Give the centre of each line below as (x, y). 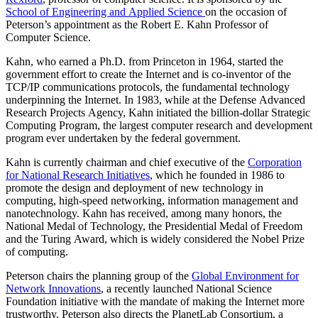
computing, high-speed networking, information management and (152, 200)
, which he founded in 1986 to (217, 175)
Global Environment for (245, 275)
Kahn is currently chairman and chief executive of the (127, 162)
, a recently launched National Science (186, 288)
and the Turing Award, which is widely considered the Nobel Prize (155, 238)
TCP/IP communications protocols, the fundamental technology (148, 87)
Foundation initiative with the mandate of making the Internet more (155, 301)
